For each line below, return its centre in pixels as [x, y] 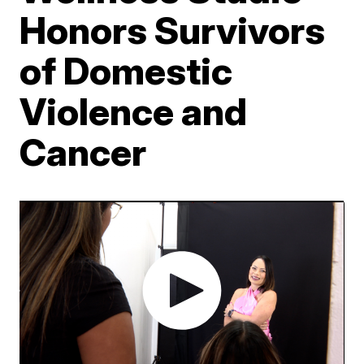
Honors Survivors [173, 30]
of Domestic [126, 71]
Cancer [83, 152]
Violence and [134, 111]
